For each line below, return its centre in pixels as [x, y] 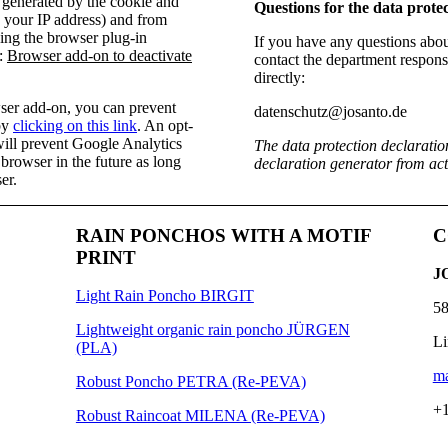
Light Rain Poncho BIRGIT [164, 296]
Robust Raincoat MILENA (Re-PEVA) [200, 416]
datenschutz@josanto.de [331, 111]
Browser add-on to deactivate [99, 55]
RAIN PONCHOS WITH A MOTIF [223, 235]
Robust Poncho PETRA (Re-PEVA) [190, 382]
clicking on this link [75, 125]
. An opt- [165, 125]
